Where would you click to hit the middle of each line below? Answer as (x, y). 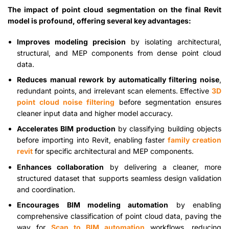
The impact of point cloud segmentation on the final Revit (114, 10)
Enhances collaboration (61, 167)
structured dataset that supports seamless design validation (119, 178)
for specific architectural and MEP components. (113, 151)
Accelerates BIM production (66, 129)
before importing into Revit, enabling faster (93, 140)
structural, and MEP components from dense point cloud (119, 53)
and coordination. (46, 189)
